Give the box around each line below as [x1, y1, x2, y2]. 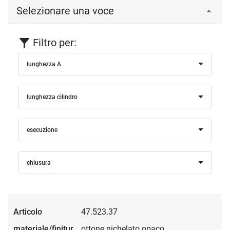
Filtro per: [33, 36, 76, 49]
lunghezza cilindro [27, 93, 78, 101]
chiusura [27, 159, 51, 166]
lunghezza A [27, 60, 61, 68]
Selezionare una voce [16, 4, 114, 17]
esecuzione [27, 126, 57, 133]
